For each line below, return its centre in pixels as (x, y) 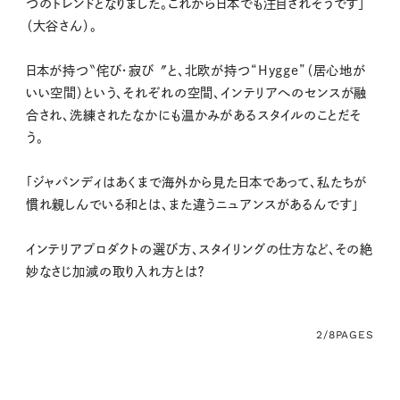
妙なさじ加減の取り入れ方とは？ (115, 272)
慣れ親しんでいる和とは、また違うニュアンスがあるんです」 (192, 205)
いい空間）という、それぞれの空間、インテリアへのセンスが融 (196, 93)
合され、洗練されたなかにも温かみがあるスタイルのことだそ (193, 116)
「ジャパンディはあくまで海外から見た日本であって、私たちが (196, 183)
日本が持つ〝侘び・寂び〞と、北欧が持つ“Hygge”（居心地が (196, 71)
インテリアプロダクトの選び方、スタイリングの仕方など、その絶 (200, 250)
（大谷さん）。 (61, 26)
